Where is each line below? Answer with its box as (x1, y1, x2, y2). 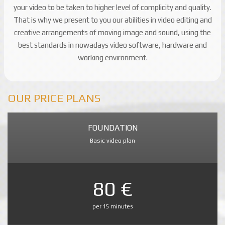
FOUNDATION (87, 123, 138, 133)
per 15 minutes (92, 203, 133, 209)
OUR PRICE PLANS (8, 91, 100, 105)
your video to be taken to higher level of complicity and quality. (14, 3, 211, 12)
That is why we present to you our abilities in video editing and (13, 16, 212, 25)
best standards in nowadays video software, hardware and (18, 41, 207, 50)
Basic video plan (90, 137, 135, 144)
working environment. (77, 53, 148, 62)
